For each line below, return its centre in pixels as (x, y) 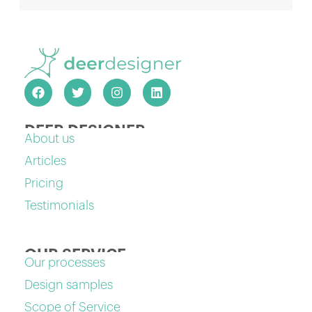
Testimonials (60, 205)
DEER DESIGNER (85, 131)
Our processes (65, 262)
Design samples (69, 284)
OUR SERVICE (76, 255)
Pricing (44, 183)
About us (50, 138)
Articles (46, 161)
